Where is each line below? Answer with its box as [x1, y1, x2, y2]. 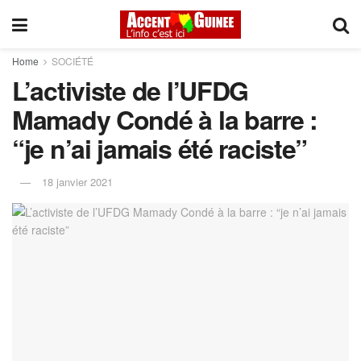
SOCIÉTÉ [52, 54, 93, 68]
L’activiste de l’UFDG [12, 72, 249, 109]
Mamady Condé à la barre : [12, 101, 317, 138]
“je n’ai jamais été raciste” [12, 130, 308, 167]
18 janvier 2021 [42, 173, 113, 189]
